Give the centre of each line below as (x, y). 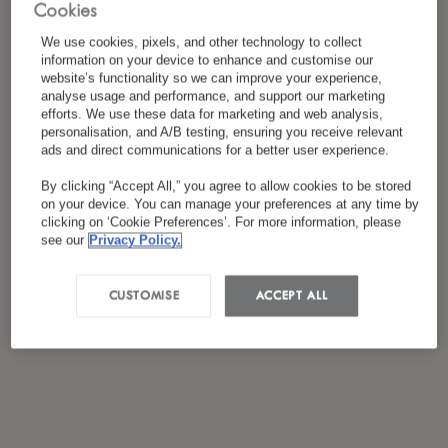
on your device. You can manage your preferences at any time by (230, 204)
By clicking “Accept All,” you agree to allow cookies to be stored (226, 186)
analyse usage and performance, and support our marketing (213, 96)
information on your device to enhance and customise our (207, 60)
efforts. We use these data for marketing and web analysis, (212, 114)
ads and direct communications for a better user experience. (215, 150)
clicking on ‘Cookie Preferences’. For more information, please (221, 222)
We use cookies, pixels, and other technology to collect (202, 42)
